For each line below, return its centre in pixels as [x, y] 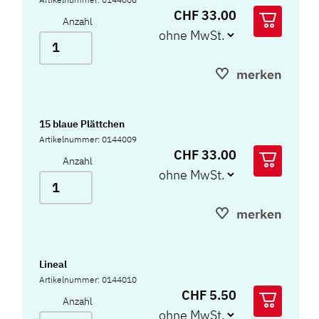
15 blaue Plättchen [82, 124]
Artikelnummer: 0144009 [88, 140]
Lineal [53, 264]
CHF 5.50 [209, 295]
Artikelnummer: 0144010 [88, 279]
